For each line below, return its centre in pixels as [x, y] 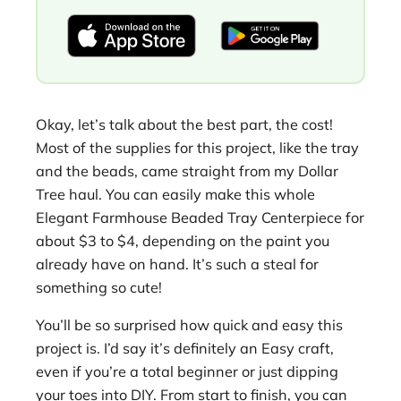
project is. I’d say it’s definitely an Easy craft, [185, 349]
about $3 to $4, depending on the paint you [183, 240]
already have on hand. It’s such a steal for [177, 264]
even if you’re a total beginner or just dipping [187, 372]
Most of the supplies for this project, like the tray [197, 147]
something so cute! [99, 287]
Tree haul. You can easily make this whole [175, 194]
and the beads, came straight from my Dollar [187, 171]
